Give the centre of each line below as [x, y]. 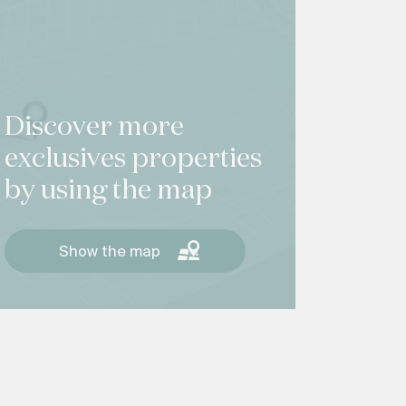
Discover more [94, 128]
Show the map [110, 252]
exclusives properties [133, 159]
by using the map [108, 191]
